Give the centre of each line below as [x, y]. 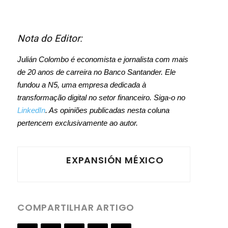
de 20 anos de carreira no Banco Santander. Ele [96, 72]
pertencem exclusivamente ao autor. [78, 123]
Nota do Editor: [51, 38]
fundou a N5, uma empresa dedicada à [82, 85]
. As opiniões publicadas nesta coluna [107, 110]
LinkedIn [31, 110]
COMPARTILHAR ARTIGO [76, 207]
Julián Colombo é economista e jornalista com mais [103, 59]
